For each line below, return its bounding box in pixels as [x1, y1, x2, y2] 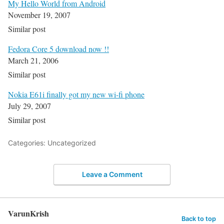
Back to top [181, 214, 216, 222]
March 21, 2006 [8, 55, 58, 66]
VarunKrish [8, 207, 49, 219]
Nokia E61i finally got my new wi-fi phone [8, 89, 144, 100]
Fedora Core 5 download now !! [8, 43, 109, 54]
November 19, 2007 [8, 9, 70, 20]
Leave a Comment [81, 169, 142, 178]
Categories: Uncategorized [8, 138, 96, 147]
